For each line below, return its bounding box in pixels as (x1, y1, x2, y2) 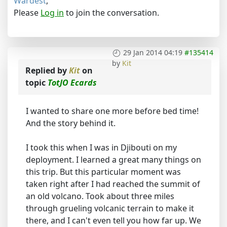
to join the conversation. (64, 7, 159, 18)
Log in (41, 7, 64, 18)
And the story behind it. (26, 118, 116, 129)
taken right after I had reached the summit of (26, 178, 200, 190)
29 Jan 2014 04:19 (123, 48, 182, 57)
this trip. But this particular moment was (26, 166, 181, 177)
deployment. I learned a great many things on (26, 154, 201, 165)
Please (14, 7, 41, 18)
